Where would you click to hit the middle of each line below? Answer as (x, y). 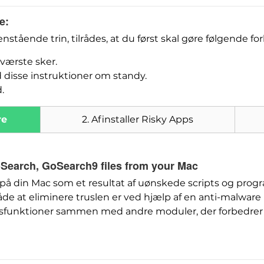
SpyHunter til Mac (112, 159)
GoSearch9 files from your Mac (120, 166)
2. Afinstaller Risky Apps (138, 120)
